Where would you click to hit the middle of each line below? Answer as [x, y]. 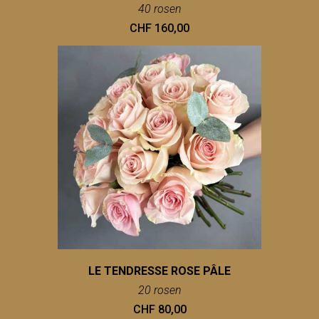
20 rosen [159, 291]
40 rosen [159, 9]
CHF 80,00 [159, 310]
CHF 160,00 [159, 28]
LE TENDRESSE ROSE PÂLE [159, 271]
